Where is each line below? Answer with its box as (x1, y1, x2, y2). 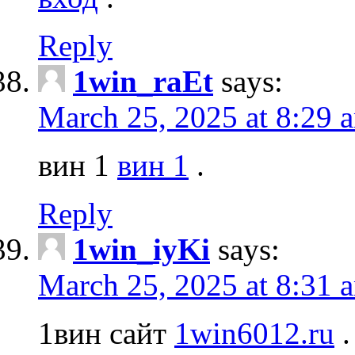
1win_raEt (73, 63, 213, 98)
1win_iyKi (73, 231, 210, 266)
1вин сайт (38, 315, 174, 350)
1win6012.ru (174, 315, 334, 350)
